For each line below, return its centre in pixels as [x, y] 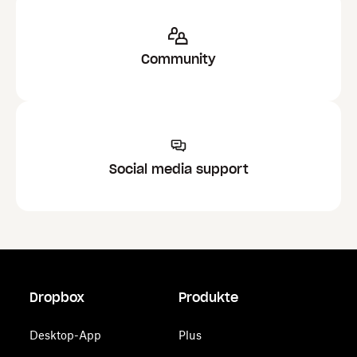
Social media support [178, 169]
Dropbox [57, 297]
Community [178, 59]
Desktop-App [66, 335]
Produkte [208, 297]
